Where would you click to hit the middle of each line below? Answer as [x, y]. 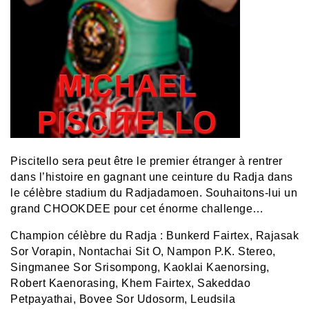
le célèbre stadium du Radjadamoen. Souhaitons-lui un [154, 192]
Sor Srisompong [115, 267]
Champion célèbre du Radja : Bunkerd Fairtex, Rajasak [154, 235]
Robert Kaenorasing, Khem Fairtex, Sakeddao [130, 283]
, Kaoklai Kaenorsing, [213, 267]
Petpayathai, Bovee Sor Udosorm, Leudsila [123, 299]
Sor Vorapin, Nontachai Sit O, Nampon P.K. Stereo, [143, 251]
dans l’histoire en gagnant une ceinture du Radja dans [152, 177]
